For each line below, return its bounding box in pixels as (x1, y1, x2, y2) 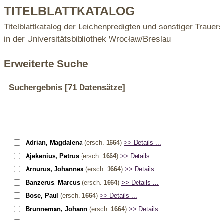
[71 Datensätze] (62, 82, 125, 92)
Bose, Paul (26, 192, 58, 199)
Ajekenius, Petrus (26, 152, 79, 160)
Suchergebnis (9, 82, 62, 92)
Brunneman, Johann (26, 205, 87, 213)
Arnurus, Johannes (26, 165, 83, 173)
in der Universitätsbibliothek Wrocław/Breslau (4, 34, 171, 44)
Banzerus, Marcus (26, 178, 80, 186)
